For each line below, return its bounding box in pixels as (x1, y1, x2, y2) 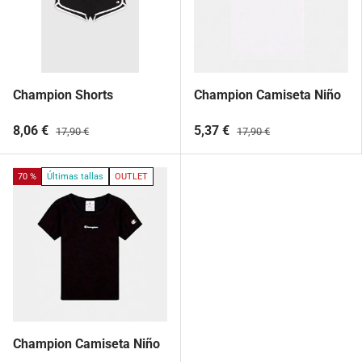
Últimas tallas (47, 170, 103, 182)
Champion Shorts (13, 86, 113, 103)
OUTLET (115, 170, 148, 182)
